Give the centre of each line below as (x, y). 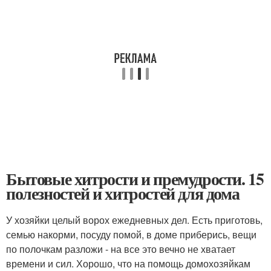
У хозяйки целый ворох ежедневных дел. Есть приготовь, (134, 220)
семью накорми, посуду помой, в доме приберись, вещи (131, 234)
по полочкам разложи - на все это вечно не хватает (121, 249)
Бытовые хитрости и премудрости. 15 (135, 178)
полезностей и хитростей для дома (123, 193)
